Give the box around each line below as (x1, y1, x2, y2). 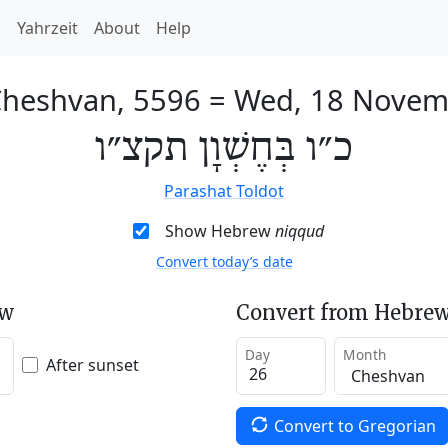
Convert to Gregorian (273, 414, 436, 437)
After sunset (46, 353, 139, 376)
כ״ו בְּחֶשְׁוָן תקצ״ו (95, 125, 353, 173)
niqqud (274, 220, 324, 242)
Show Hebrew (164, 220, 275, 242)
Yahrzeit (17, 17, 78, 39)
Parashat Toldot (164, 180, 284, 202)
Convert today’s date (155, 252, 293, 271)
